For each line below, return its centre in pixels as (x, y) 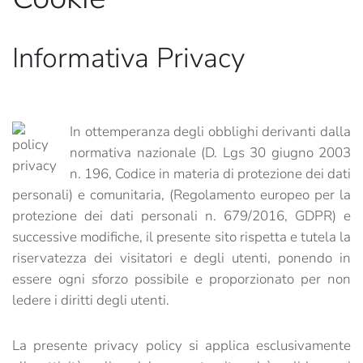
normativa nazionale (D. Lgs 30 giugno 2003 (210, 153)
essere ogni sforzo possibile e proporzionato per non (181, 279)
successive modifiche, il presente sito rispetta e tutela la (181, 237)
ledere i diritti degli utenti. (91, 300)
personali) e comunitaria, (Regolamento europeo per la (181, 195)
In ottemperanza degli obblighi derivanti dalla (210, 132)
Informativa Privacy (128, 58)
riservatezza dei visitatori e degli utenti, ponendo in (181, 258)
